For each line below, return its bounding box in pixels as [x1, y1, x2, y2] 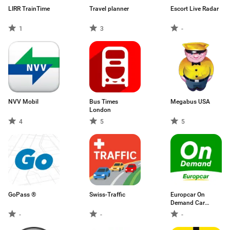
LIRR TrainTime [8, 5, 50, 12]
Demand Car [170, 199, 205, 206]
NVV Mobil [8, 98, 39, 105]
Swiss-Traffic [89, 191, 125, 198]
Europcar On [170, 191, 205, 198]
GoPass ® [8, 191, 36, 198]
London [89, 106, 111, 113]
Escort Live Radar [170, 5, 219, 12]
